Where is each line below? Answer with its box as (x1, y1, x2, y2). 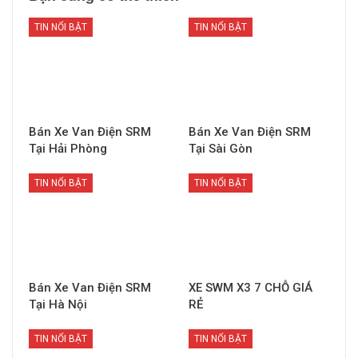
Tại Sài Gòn (189, 141, 253, 156)
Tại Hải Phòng (29, 141, 107, 156)
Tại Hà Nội (29, 297, 87, 312)
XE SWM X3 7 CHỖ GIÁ (189, 280, 312, 296)
